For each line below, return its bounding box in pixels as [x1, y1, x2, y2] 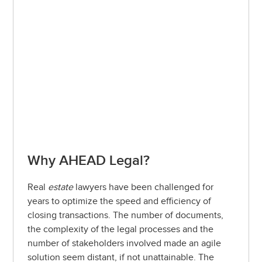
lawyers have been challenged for [73, 181, 214, 193]
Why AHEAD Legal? [27, 151, 150, 169]
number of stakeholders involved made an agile [27, 237, 222, 249]
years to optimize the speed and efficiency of [27, 195, 212, 207]
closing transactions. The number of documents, [27, 209, 224, 221]
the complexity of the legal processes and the [27, 223, 214, 235]
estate [48, 181, 74, 193]
